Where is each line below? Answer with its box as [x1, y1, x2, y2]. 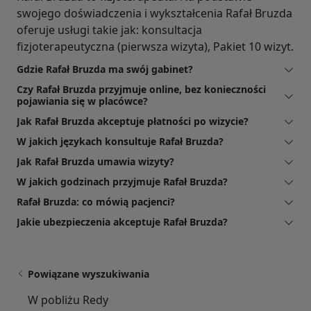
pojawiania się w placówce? [17, 94, 148, 108]
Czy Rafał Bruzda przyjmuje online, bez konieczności [17, 82, 266, 96]
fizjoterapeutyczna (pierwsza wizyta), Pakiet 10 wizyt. [17, 38, 294, 54]
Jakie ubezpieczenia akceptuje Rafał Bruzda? [17, 215, 228, 228]
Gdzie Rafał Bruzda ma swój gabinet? [17, 62, 193, 76]
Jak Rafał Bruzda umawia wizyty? [17, 154, 174, 168]
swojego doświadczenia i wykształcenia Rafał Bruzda [17, 5, 292, 21]
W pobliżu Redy [28, 292, 108, 308]
